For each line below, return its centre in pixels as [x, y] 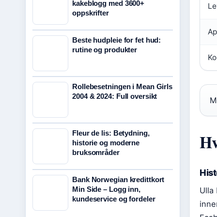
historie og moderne [106, 143]
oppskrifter [91, 13]
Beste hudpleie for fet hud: [117, 40]
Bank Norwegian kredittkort [118, 179]
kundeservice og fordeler [114, 199]
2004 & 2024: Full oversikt [115, 96]
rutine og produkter [105, 50]
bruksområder [96, 152]
